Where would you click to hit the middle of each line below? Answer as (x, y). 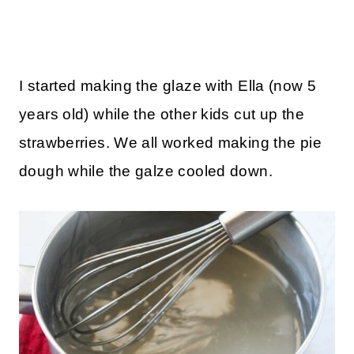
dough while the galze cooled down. (146, 171)
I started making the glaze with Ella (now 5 (168, 86)
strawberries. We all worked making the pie (170, 143)
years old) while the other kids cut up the (162, 115)
